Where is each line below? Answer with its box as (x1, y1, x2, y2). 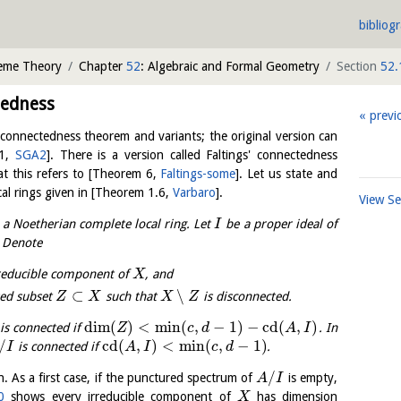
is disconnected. (200, 289, 293, 304)
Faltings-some (160, 166, 236, 181)
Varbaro (173, 185, 216, 200)
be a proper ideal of (222, 217, 338, 231)
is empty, (284, 371, 337, 386)
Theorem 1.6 (95, 185, 166, 200)
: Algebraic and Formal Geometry (141, 59, 320, 73)
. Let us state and (239, 166, 338, 181)
